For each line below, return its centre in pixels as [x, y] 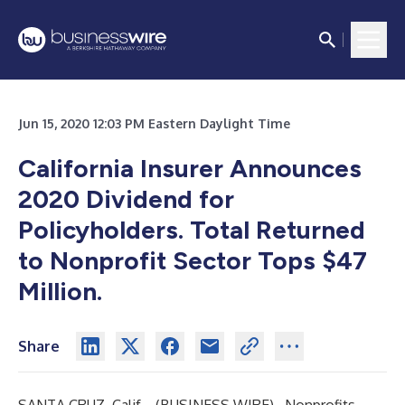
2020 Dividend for [126, 199]
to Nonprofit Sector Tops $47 [193, 260]
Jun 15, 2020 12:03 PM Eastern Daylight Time [154, 123]
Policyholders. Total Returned [192, 230]
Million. [60, 291]
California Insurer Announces [190, 168]
